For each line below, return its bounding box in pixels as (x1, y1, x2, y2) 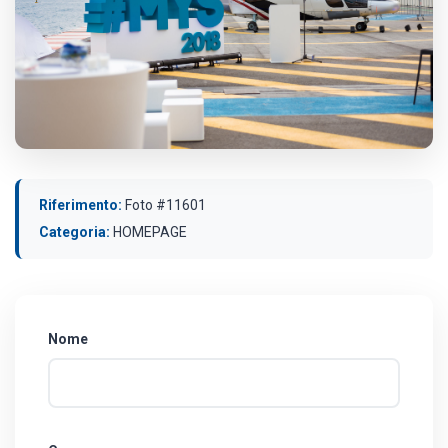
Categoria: (39, 223, 110, 240)
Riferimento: (39, 197, 122, 213)
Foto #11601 (122, 197, 206, 213)
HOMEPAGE (110, 223, 187, 240)
